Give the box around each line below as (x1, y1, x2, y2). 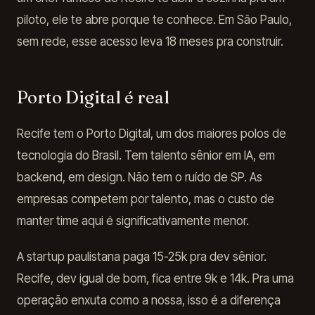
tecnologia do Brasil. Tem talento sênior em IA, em (17, 148, 275, 162)
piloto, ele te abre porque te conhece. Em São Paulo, (17, 13, 292, 27)
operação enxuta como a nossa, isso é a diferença (17, 293, 281, 307)
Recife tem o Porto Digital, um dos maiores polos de (17, 127, 286, 141)
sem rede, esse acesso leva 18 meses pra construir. (17, 34, 283, 49)
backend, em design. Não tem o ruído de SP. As (17, 170, 262, 184)
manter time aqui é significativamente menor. (17, 214, 249, 228)
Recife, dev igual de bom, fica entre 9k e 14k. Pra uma (17, 271, 294, 285)
